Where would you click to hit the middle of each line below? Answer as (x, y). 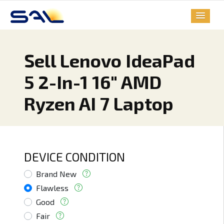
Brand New (56, 174)
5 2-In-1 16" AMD (93, 82)
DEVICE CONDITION (74, 157)
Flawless (52, 188)
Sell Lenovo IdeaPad (109, 60)
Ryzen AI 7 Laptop (99, 103)
